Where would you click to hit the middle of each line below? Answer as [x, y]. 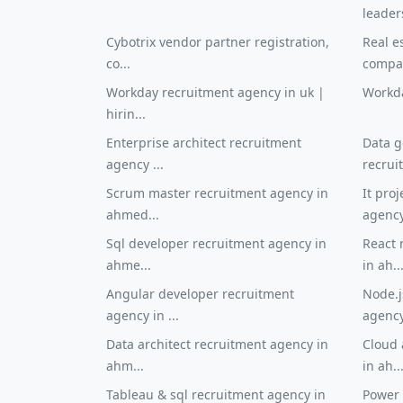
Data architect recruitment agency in [217, 344]
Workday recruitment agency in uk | [215, 92]
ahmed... [133, 215]
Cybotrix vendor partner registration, [218, 42]
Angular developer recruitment [200, 294]
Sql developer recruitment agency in [216, 243]
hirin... [126, 114]
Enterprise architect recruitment [204, 143]
